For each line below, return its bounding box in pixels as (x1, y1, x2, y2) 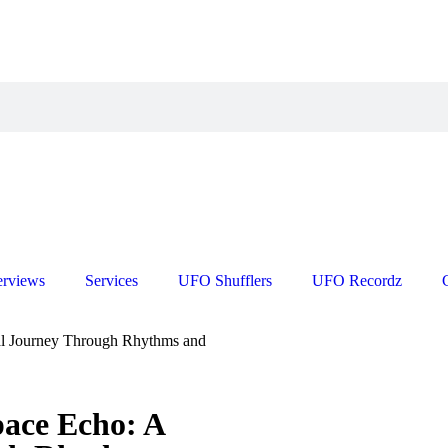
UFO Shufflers (178, 272, 272, 289)
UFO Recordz (312, 272, 402, 289)
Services (85, 272, 138, 289)
